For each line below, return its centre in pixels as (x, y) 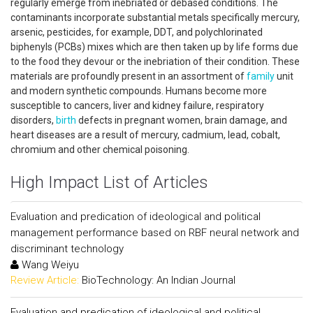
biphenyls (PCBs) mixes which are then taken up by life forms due (154, 47)
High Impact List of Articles (109, 182)
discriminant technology (67, 249)
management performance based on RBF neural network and (155, 233)
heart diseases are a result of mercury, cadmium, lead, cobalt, (145, 135)
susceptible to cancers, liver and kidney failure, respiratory (137, 105)
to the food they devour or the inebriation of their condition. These (155, 61)
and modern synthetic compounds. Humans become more (139, 91)
